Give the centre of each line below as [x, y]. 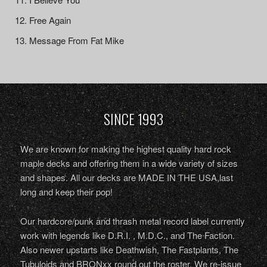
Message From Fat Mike [76, 40]
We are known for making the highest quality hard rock [125, 148]
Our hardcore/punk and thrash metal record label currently [132, 221]
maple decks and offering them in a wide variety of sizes [129, 163]
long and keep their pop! [66, 191]
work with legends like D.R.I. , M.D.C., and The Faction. [127, 235]
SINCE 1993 [133, 118]
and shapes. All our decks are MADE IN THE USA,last [126, 177]
